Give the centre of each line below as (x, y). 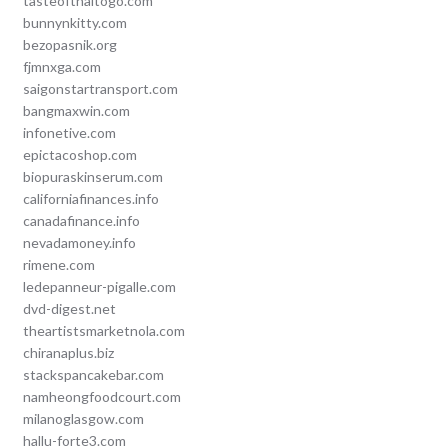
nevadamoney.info (79, 243)
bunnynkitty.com (74, 23)
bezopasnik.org (69, 45)
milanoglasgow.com (83, 419)
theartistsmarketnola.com (103, 331)
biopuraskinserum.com (92, 177)
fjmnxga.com (61, 67)
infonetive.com (69, 133)
